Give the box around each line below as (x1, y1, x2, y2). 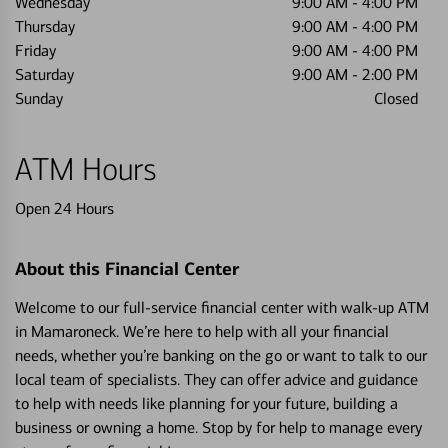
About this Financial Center (15, 258, 239, 280)
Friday (15, 41, 56, 60)
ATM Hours (15, 151, 157, 189)
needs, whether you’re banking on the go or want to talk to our (15, 346, 427, 365)
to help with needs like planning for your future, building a (15, 394, 398, 413)
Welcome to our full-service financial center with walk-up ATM (15, 298, 429, 317)
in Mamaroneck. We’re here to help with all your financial (15, 322, 389, 341)
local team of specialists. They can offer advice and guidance (15, 370, 418, 389)
